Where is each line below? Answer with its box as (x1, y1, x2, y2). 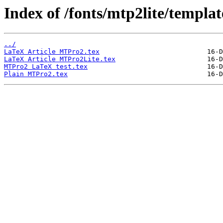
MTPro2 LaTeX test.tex (4, 63, 88, 71)
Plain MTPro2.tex (4, 70, 68, 78)
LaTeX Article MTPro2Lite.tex (4, 55, 115, 63)
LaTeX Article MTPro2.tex (4, 48, 100, 56)
